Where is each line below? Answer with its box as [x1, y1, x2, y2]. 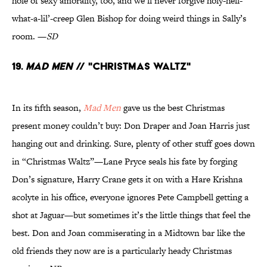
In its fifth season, [12, 101, 83, 114]
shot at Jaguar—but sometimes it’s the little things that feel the [12, 209, 250, 222]
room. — [12, 30, 46, 43]
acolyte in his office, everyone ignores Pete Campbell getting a [12, 191, 249, 204]
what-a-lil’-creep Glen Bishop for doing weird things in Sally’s [12, 12, 246, 25]
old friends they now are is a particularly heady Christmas [12, 244, 232, 257]
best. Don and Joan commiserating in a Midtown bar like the [12, 226, 245, 240]
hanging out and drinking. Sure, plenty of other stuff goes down [12, 137, 255, 150]
